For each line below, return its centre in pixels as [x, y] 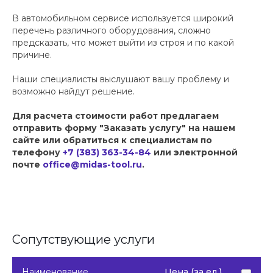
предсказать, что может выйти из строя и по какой [123, 43]
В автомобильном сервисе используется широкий [123, 19]
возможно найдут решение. [73, 92]
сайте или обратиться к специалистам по [112, 140]
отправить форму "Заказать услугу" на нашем [124, 128]
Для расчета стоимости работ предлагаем [115, 116]
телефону [37, 153]
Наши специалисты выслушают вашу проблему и [121, 80]
